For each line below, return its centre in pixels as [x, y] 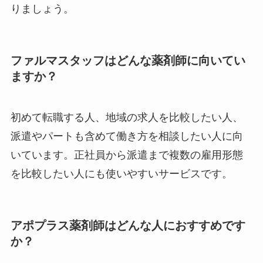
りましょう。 [42, 9]
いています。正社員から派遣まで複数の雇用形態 [127, 155]
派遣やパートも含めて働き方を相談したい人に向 [127, 136]
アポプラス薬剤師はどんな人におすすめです [128, 225]
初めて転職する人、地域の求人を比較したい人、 [127, 117]
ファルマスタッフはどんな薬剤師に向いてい [128, 61]
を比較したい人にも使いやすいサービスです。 [121, 173]
